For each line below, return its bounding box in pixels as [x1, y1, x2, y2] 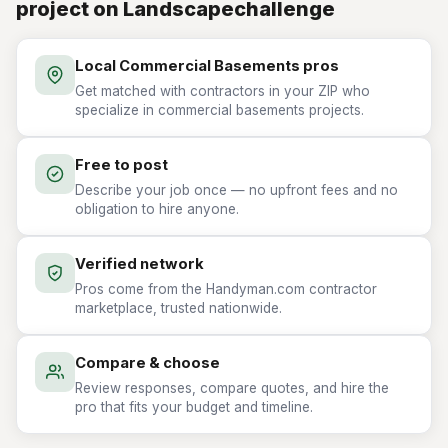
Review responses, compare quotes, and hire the [75, 380, 389, 396]
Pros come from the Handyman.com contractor [75, 281, 377, 297]
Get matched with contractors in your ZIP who [75, 83, 370, 99]
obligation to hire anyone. [75, 201, 239, 217]
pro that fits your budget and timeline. [75, 399, 313, 415]
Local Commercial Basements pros [75, 57, 339, 75]
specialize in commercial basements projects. [75, 102, 364, 118]
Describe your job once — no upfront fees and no [75, 182, 398, 198]
